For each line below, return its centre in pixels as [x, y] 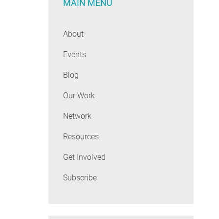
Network [77, 116]
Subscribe [80, 178]
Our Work [79, 96]
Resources [81, 137]
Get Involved [84, 157]
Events [74, 55]
